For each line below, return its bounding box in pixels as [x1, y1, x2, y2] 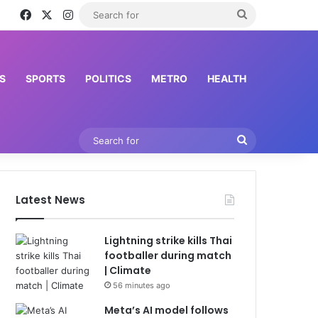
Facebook [31, 6, 84, 21]
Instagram [72, 6, 126, 21]
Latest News [16, 192, 86, 207]
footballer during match [104, 248, 232, 263]
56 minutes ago [113, 280, 171, 290]
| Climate [104, 263, 152, 278]
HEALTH [207, 72, 246, 84]
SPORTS [26, 72, 65, 84]
